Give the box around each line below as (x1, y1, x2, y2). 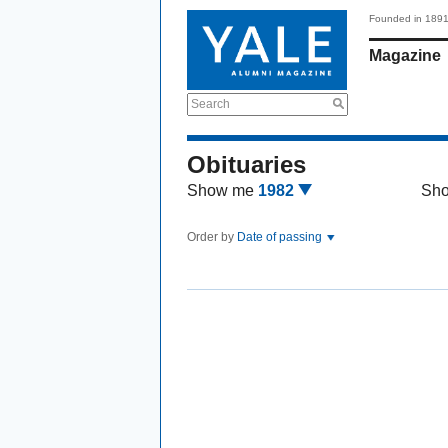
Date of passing (237, 230, 325, 244)
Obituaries (187, 151, 306, 178)
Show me (187, 182, 254, 199)
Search (191, 97, 230, 111)
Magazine (369, 47, 441, 64)
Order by (187, 230, 237, 244)
